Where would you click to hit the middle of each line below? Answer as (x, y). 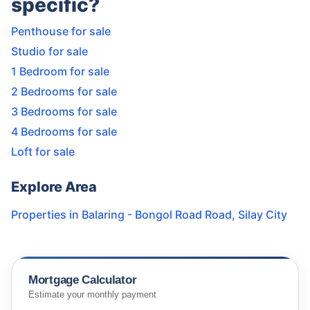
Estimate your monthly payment (92, 294)
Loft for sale (43, 152)
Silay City (263, 215)
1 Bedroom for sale (60, 72)
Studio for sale (49, 52)
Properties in (46, 215)
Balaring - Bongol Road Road (157, 215)
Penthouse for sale (61, 31)
